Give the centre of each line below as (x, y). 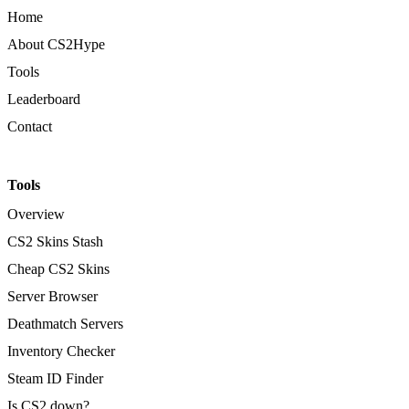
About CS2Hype (56, 44)
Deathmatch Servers (65, 323)
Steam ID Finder (55, 378)
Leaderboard (44, 99)
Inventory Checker (61, 351)
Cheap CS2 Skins (58, 268)
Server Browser (52, 296)
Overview (36, 214)
